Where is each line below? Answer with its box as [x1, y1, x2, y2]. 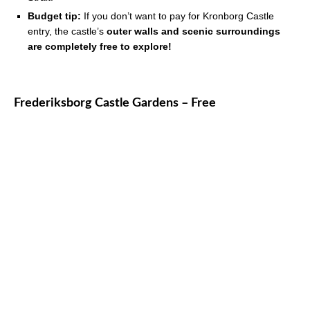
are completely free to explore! [28, 40, 172, 52]
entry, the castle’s [28, 25, 107, 37]
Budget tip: [28, 10, 81, 21]
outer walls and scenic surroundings [107, 25, 280, 37]
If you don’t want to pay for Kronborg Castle [81, 10, 274, 21]
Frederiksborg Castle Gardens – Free [14, 96, 216, 109]
